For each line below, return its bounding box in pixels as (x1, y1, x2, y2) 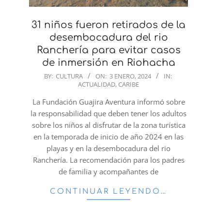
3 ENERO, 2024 (109, 71, 151, 80)
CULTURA (55, 71, 83, 80)
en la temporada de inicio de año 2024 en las (33, 131, 184, 141)
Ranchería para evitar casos (36, 44, 181, 56)
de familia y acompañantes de (59, 166, 158, 176)
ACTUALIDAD (78, 79, 115, 89)
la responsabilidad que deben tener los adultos (31, 108, 186, 118)
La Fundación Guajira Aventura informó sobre (32, 96, 185, 107)
